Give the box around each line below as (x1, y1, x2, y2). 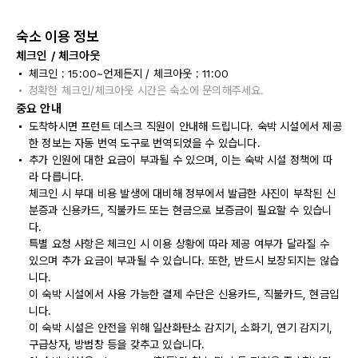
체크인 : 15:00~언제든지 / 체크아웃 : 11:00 (29, 67, 229, 80)
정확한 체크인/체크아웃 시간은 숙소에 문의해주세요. (29, 84, 265, 97)
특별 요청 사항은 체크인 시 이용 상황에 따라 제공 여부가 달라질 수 (29, 237, 329, 250)
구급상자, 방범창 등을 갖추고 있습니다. (29, 338, 205, 351)
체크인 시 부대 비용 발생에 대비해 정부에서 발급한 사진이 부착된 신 (29, 187, 336, 200)
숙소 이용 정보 (16, 28, 99, 45)
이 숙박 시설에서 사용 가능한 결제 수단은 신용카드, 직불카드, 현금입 (29, 288, 339, 300)
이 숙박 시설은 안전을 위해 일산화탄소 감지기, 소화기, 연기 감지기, (29, 321, 332, 334)
